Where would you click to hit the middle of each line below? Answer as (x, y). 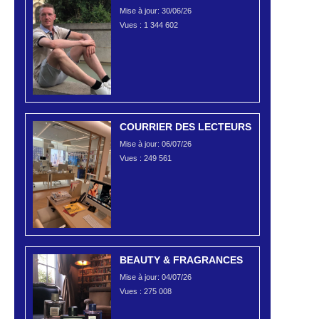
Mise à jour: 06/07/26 (156, 144)
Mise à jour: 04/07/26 (156, 277)
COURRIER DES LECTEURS (185, 127)
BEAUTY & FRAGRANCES (181, 260)
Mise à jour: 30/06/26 (156, 11)
